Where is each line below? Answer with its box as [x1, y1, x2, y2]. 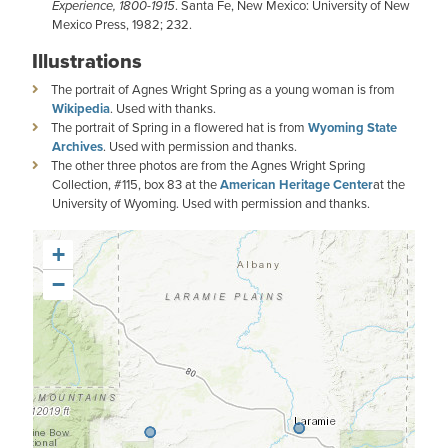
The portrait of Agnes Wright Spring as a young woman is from [51, 80, 395, 98]
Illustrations [32, 46, 142, 76]
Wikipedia [52, 99, 110, 118]
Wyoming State [308, 118, 397, 137]
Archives [52, 137, 103, 156]
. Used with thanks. [110, 99, 216, 117]
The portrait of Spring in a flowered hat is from [51, 118, 308, 136]
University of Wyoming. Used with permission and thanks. [52, 194, 370, 212]
